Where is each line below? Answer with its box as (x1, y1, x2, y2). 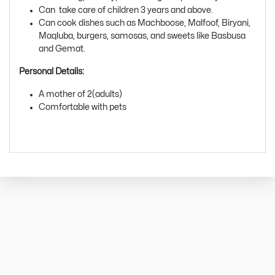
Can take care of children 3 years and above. (39, 6, 215, 14)
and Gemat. (39, 44, 87, 53)
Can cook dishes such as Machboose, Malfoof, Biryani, (39, 18, 250, 27)
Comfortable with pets (39, 103, 126, 111)
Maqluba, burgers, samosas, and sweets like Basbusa (39, 31, 246, 40)
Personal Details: (19, 67, 84, 76)
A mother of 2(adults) (39, 90, 122, 98)
